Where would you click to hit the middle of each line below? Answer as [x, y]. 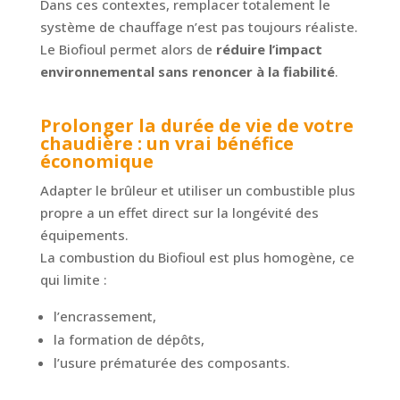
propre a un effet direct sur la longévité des [179, 213]
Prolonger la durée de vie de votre [196, 126]
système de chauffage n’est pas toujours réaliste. [199, 27]
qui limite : [73, 280]
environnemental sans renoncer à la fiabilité [187, 72]
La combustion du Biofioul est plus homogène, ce [197, 258]
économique [96, 162]
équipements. [84, 235]
